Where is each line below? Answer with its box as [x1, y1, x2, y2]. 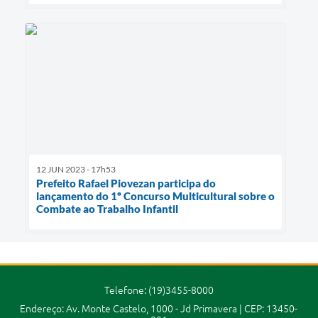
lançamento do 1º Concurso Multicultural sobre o [36, 189, 275, 202]
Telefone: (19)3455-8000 [104, 284, 214, 296]
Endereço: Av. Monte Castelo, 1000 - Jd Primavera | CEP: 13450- [20, 302, 298, 314]
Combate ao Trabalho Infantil [36, 202, 178, 215]
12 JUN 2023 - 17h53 [36, 163, 116, 175]
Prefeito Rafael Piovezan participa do [36, 176, 216, 190]
